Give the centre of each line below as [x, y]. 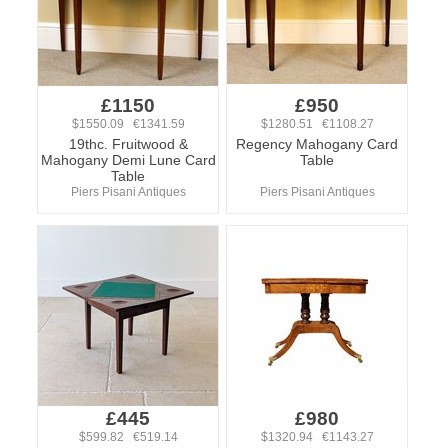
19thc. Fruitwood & [128, 144]
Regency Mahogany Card [317, 144]
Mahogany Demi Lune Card [128, 160]
